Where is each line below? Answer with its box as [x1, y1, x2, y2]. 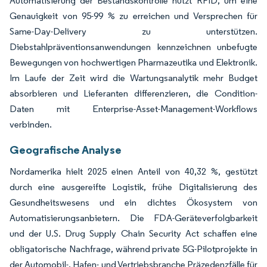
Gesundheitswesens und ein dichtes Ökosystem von [10, 196, 257, 208]
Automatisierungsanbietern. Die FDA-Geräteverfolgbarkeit [10, 212, 257, 223]
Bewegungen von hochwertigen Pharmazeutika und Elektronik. [10, 56, 257, 68]
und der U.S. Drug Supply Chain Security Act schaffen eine [10, 227, 257, 239]
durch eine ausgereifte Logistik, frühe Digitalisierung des [10, 181, 257, 193]
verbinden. [10, 118, 52, 130]
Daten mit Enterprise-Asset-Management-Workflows [10, 103, 257, 114]
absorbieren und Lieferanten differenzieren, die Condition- [10, 87, 257, 99]
